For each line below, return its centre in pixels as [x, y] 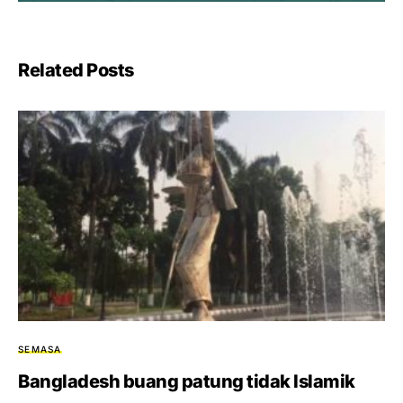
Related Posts [76, 71]
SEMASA [40, 349]
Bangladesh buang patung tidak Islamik [187, 382]
